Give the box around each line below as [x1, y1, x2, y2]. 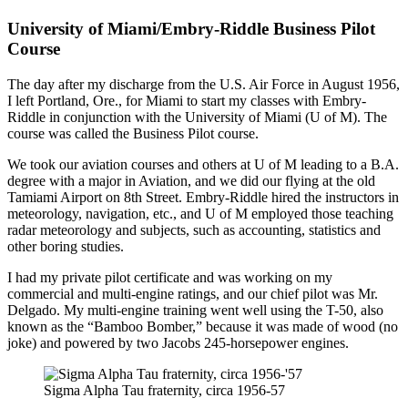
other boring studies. [7, 238, 124, 254]
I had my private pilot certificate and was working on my [7, 269, 332, 285]
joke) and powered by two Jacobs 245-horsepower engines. [7, 334, 349, 351]
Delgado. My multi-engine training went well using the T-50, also [7, 301, 383, 318]
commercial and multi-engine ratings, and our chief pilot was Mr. [7, 285, 378, 301]
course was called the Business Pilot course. [7, 125, 259, 141]
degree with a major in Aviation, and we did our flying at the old [7, 172, 375, 189]
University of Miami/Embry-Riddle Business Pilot [7, 19, 375, 39]
